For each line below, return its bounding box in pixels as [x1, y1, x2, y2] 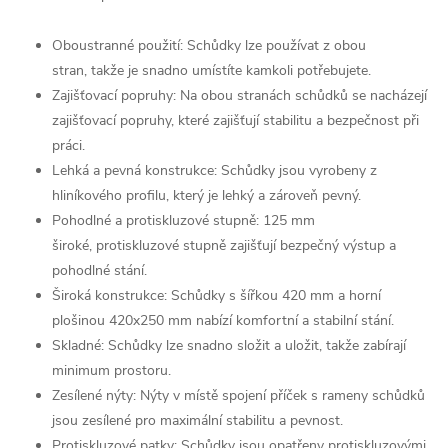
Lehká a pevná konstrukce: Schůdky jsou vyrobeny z [52, 161, 377, 180]
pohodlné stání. [52, 261, 147, 280]
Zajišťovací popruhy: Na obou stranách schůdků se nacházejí [52, 86, 427, 105]
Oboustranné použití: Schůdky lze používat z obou [52, 36, 366, 55]
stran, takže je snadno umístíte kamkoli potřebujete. [52, 61, 371, 80]
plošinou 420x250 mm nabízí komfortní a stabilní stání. [52, 311, 394, 330]
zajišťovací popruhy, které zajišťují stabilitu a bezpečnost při [52, 111, 419, 130]
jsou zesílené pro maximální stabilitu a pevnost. [52, 411, 343, 430]
